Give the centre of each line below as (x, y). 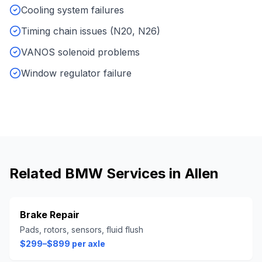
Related (37, 173)
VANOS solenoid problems (80, 52)
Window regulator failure (76, 73)
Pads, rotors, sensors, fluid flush (82, 230)
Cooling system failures (73, 10)
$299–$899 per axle (63, 244)
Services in (144, 173)
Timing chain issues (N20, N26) (91, 31)
